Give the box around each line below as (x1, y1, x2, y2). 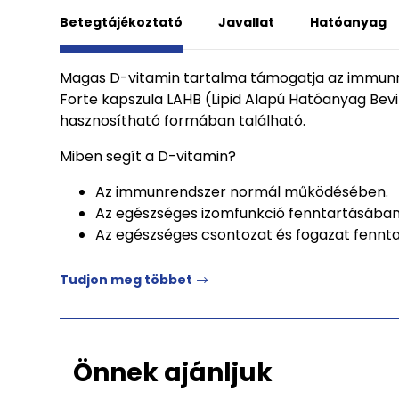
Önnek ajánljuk (73, 355, 273, 390)
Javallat (218, 13, 274, 31)
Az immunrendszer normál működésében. (95, 182, 388, 202)
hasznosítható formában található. (60, 110, 305, 131)
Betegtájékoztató (60, 13, 183, 31)
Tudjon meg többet (60, 271, 192, 289)
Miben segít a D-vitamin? (60, 146, 236, 167)
